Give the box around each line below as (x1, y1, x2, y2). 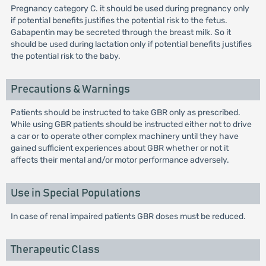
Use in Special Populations (10, 188, 141, 199)
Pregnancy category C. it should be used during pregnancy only (10, 4, 249, 14)
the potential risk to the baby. (10, 51, 121, 61)
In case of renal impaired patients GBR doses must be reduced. (10, 211, 246, 221)
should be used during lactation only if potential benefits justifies (10, 39, 252, 49)
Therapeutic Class (10, 244, 100, 255)
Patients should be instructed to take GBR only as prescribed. (10, 107, 240, 118)
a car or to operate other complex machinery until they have (10, 131, 239, 141)
